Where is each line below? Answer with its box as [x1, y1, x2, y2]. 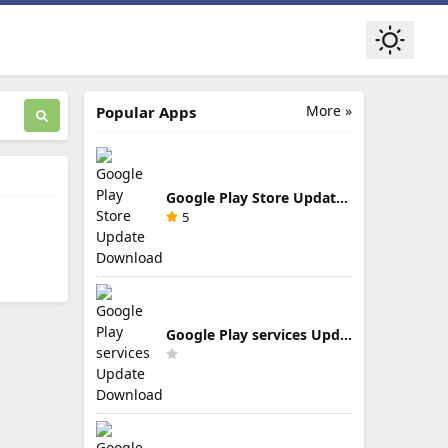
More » [306, 101, 352, 120]
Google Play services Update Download [340, 324, 352, 344]
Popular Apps [96, 102, 196, 122]
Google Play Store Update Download [336, 187, 348, 207]
